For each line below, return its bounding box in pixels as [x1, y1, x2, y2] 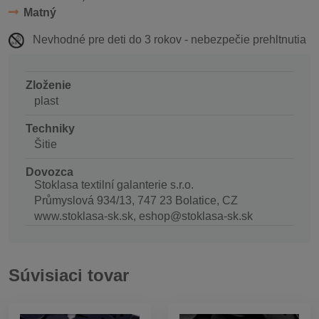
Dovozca [26, 165, 73, 178]
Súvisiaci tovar [9, 266, 129, 286]
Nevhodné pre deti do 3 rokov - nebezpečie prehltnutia [30, 33, 306, 46]
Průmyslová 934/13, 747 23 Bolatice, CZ [34, 194, 238, 206]
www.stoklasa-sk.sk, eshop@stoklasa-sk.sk [34, 209, 253, 222]
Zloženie [26, 78, 71, 91]
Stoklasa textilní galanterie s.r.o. [34, 178, 194, 191]
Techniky [26, 122, 75, 135]
